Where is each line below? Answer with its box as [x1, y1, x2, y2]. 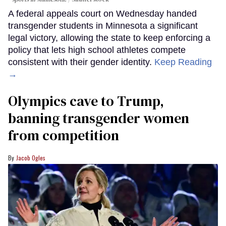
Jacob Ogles [16, 153, 45, 162]
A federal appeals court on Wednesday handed [8, 9, 197, 19]
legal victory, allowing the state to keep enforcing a [8, 33, 210, 43]
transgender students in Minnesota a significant [8, 21, 198, 31]
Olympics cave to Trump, [8, 91, 164, 111]
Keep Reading [154, 57, 212, 68]
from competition [8, 126, 119, 145]
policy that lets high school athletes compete [8, 45, 186, 55]
